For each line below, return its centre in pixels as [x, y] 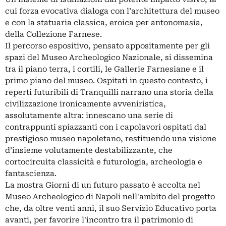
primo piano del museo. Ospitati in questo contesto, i [106, 80]
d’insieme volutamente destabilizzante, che [89, 150]
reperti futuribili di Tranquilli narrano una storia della [109, 92]
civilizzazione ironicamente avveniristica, [86, 104]
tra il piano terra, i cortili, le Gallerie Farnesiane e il [104, 69]
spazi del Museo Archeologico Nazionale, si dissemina [109, 57]
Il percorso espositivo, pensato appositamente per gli [107, 46]
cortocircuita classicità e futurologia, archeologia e [104, 162]
